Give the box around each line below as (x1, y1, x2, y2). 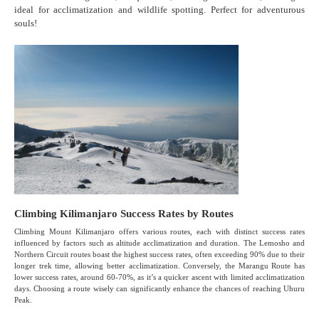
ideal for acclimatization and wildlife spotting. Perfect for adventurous (14, 4, 305, 16)
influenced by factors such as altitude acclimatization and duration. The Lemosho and (14, 238, 305, 247)
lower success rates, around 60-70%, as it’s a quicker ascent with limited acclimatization (14, 272, 305, 281)
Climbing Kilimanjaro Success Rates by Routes (14, 207, 234, 219)
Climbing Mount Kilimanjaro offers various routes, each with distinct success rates (14, 226, 305, 236)
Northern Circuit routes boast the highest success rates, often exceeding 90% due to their (14, 249, 305, 258)
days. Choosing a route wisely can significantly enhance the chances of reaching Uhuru (14, 283, 305, 293)
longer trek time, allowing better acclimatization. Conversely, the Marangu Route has (14, 261, 305, 270)
